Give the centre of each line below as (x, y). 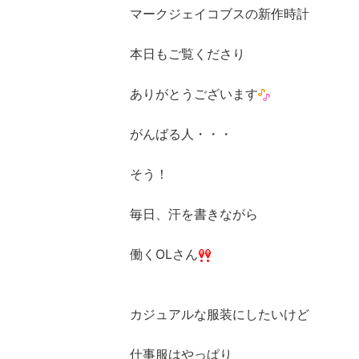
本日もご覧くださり (188, 54)
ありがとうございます (194, 94)
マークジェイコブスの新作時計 (220, 14)
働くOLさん (164, 254)
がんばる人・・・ (181, 134)
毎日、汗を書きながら (194, 214)
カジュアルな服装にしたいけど (220, 314)
